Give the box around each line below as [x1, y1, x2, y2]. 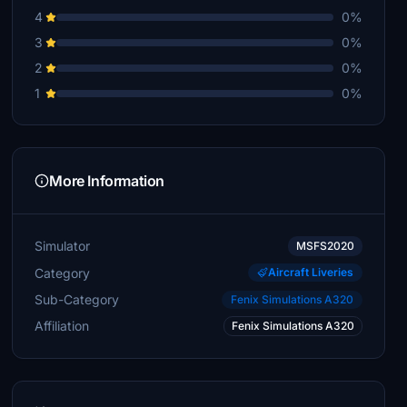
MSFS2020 [295, 239, 354, 253]
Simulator [35, 238, 91, 253]
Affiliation [35, 318, 90, 333]
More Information [49, 172, 164, 190]
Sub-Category [35, 291, 120, 307]
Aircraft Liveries [267, 265, 353, 279]
